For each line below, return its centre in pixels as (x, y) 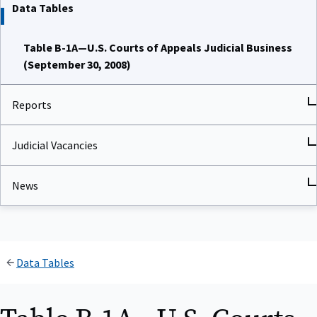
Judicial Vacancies (55, 145)
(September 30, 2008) (77, 65)
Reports (32, 105)
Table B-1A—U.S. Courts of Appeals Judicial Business (158, 48)
